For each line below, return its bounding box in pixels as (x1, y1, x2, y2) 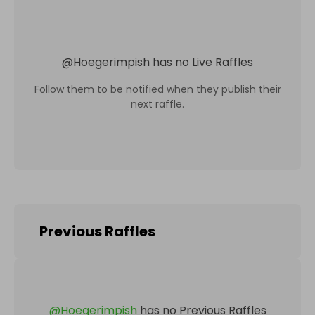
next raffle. (131, 96, 184, 111)
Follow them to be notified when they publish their (34, 82, 281, 96)
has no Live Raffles (153, 53, 253, 70)
